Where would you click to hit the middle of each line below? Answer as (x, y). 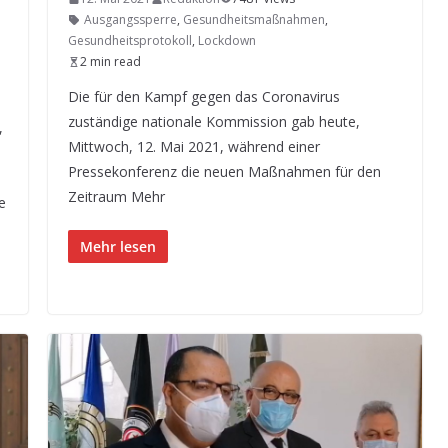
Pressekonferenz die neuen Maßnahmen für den (224, 171)
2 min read (110, 61)
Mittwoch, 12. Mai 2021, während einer (194, 146)
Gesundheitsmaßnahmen (254, 19)
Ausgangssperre (130, 19)
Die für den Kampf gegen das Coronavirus (204, 96)
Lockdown (227, 40)
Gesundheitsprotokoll (130, 40)
